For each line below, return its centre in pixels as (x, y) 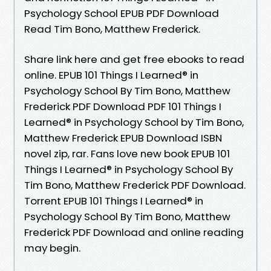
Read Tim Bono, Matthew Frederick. (112, 29)
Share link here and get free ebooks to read (134, 59)
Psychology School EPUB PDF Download (122, 13)
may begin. (52, 248)
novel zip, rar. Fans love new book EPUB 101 (127, 153)
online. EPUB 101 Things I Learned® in (111, 75)
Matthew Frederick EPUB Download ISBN (123, 138)
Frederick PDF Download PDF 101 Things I (123, 106)
